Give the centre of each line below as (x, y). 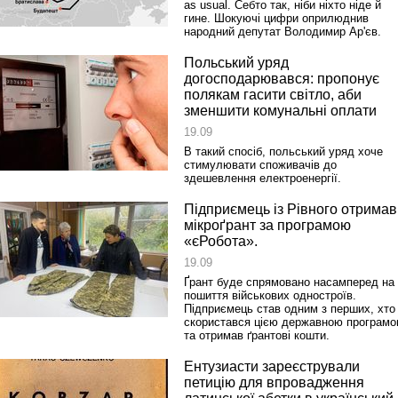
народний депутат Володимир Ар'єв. (283, 32)
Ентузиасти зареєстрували (272, 366)
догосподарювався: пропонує (282, 79)
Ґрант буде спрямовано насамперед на (289, 282)
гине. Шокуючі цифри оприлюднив (276, 18)
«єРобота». (221, 241)
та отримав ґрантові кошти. (257, 335)
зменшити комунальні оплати (280, 111)
